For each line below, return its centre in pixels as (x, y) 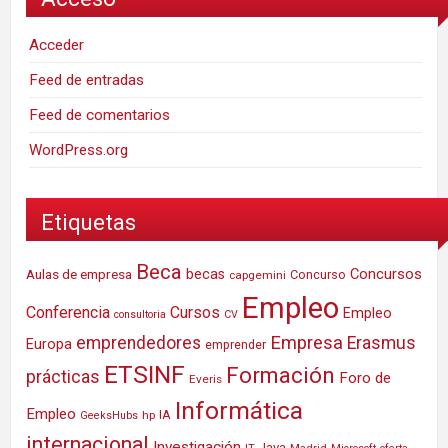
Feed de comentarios (100, 115)
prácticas (63, 376)
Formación (280, 374)
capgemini (257, 274)
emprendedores (138, 342)
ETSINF (144, 374)
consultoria (140, 314)
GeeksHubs (109, 415)
